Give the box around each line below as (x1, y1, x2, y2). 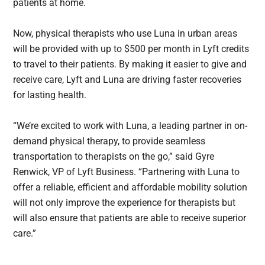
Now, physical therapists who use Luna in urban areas (13, 28, 238, 40)
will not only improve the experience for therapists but (13, 197, 236, 209)
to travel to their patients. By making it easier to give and (13, 59, 247, 70)
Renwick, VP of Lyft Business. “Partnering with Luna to (13, 166, 240, 178)
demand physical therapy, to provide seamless (13, 135, 206, 147)
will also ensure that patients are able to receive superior (13, 212, 247, 224)
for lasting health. (13, 89, 87, 101)
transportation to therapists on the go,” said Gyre (13, 151, 215, 163)
